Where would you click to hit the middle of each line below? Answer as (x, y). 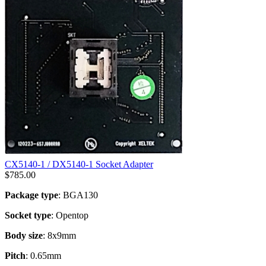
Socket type (28, 215)
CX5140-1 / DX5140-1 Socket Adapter (79, 164)
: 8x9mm (59, 235)
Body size (24, 235)
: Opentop (70, 215)
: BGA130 (78, 195)
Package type (31, 195)
